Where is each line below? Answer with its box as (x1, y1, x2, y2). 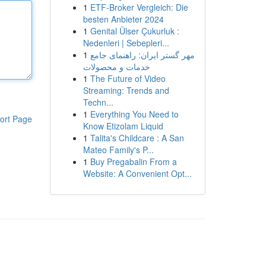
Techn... (83, 96, 113, 108)
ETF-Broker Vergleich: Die (90, 1, 188, 13)
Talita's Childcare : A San (90, 132, 184, 144)
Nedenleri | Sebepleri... (83, 37, 169, 49)
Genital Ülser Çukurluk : (90, 25, 179, 37)
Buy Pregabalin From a (90, 156, 177, 167)
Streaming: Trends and (83, 84, 169, 96)
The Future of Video (90, 72, 166, 84)
